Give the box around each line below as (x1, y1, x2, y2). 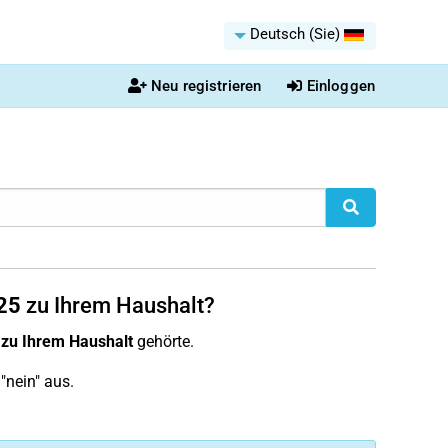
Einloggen (306, 77, 375, 95)
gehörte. (132, 332, 194, 351)
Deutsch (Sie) (250, 25, 340, 43)
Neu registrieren (150, 77, 262, 95)
